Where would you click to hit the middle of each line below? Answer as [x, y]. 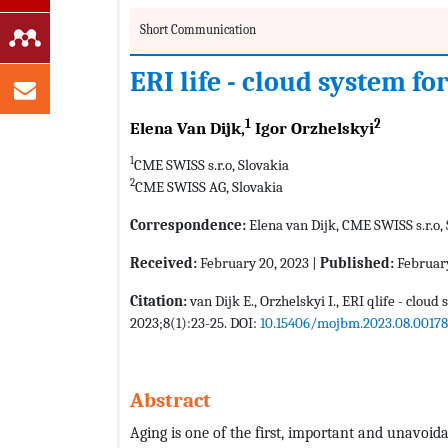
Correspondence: [188, 225]
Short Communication [198, 30]
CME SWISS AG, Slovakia [209, 187]
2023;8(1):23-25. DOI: [195, 323]
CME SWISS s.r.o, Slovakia [211, 165]
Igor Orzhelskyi [312, 129]
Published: [357, 263]
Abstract [170, 400]
